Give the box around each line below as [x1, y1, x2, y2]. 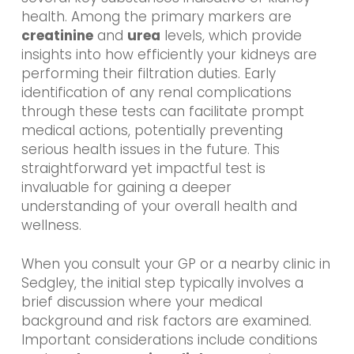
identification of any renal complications [21, 82, 292, 102]
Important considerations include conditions [21, 330, 318, 350]
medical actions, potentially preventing [21, 120, 283, 140]
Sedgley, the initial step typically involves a [21, 273, 303, 293]
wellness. [21, 215, 81, 235]
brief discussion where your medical [21, 292, 262, 312]
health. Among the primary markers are [21, 6, 292, 26]
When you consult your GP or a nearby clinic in [21, 254, 330, 274]
